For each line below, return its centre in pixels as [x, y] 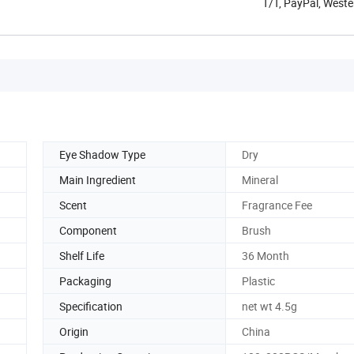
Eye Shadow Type [102, 154]
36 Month [265, 255]
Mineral [260, 179]
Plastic [258, 281]
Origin [74, 331]
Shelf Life [82, 255]
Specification [91, 306]
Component [88, 230]
